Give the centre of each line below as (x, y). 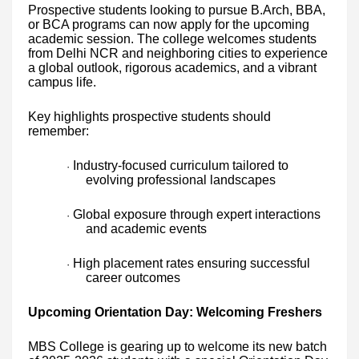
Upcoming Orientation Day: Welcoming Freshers (175, 312)
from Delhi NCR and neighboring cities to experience (178, 53)
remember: (58, 131)
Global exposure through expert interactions (197, 214)
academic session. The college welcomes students (172, 38)
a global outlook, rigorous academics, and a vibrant (172, 67)
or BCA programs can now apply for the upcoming (169, 24)
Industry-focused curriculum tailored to (181, 165)
